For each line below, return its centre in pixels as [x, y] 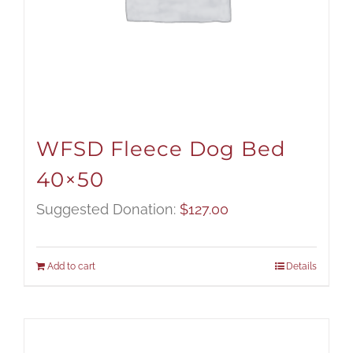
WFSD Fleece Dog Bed [161, 149]
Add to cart [71, 267]
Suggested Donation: [108, 210]
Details [301, 267]
